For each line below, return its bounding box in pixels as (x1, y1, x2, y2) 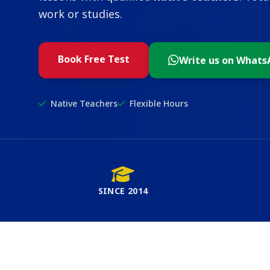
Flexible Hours (130, 98, 188, 109)
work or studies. (39, 7, 122, 21)
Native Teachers (51, 98, 118, 109)
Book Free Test (58, 52, 130, 66)
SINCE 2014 (98, 185, 148, 196)
